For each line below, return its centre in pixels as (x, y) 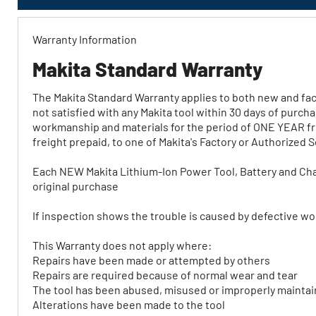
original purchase (75, 186)
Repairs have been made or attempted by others (151, 260)
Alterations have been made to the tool (129, 305)
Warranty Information (85, 39)
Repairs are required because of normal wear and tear (165, 275)
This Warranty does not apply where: (122, 245)
